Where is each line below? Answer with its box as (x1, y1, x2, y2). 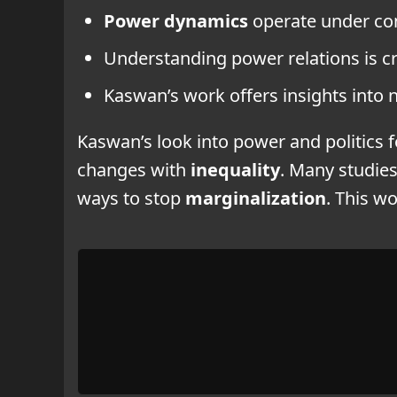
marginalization (185, 185, 326, 210)
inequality (191, 157, 280, 182)
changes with (77, 157, 191, 182)
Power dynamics (104, 8, 248, 33)
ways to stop (77, 185, 185, 210)
